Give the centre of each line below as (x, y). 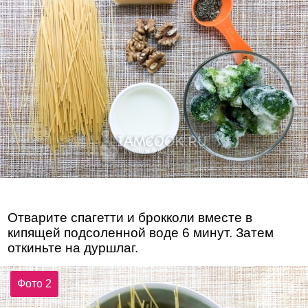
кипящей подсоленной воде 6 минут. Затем (141, 233)
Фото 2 (35, 283)
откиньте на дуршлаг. (73, 248)
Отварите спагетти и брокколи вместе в (130, 218)
